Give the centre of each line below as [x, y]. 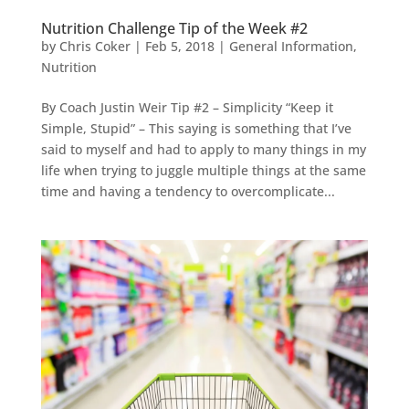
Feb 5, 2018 [179, 47]
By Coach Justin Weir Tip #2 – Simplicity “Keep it [187, 108]
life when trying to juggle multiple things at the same [203, 171]
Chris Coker [94, 47]
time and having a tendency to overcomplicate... [188, 192]
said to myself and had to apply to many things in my [203, 150]
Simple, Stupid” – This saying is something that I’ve [196, 129]
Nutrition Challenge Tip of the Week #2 [174, 29]
